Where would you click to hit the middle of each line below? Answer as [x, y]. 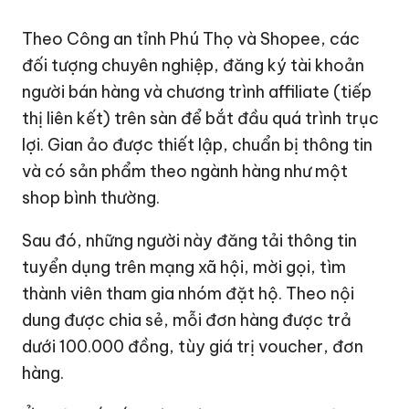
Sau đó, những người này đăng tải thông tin [190, 240]
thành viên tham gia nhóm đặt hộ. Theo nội [189, 293]
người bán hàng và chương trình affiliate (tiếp [197, 91]
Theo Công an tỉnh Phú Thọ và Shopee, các [191, 38]
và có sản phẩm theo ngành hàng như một [185, 171]
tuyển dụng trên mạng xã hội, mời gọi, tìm [184, 267]
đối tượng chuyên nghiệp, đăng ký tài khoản [194, 65]
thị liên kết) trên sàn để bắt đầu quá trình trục [201, 118]
